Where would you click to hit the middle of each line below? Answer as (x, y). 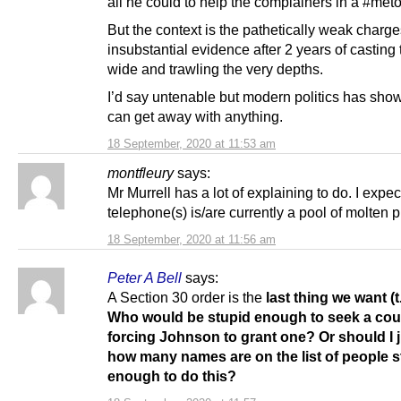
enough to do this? (172, 375)
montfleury (141, 172)
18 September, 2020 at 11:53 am (192, 143)
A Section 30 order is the (187, 297)
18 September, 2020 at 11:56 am (192, 239)
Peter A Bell (145, 277)
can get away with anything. (195, 116)
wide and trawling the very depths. (215, 68)
